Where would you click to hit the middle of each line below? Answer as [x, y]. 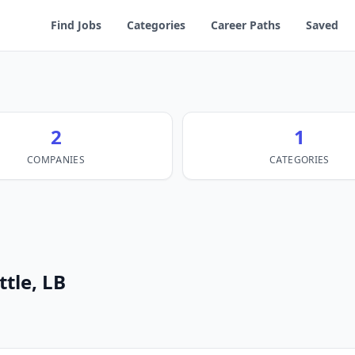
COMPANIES [56, 160]
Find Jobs [76, 25]
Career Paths [246, 25]
